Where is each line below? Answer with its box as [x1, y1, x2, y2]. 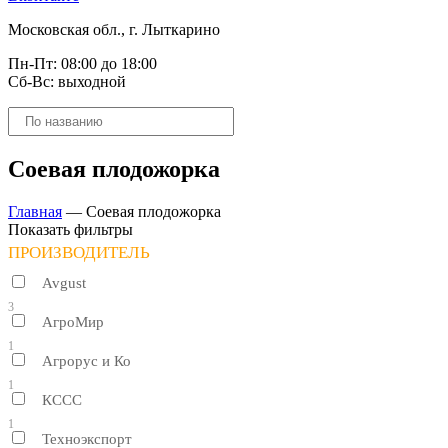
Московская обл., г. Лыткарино [8, 21, 220, 38]
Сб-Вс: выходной [8, 73, 126, 90]
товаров [7, 124, 61, 141]
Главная [8, 202, 62, 220]
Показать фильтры [8, 220, 133, 238]
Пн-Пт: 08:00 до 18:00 [8, 55, 157, 72]
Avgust [42, 274, 86, 291]
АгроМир [42, 313, 104, 330]
